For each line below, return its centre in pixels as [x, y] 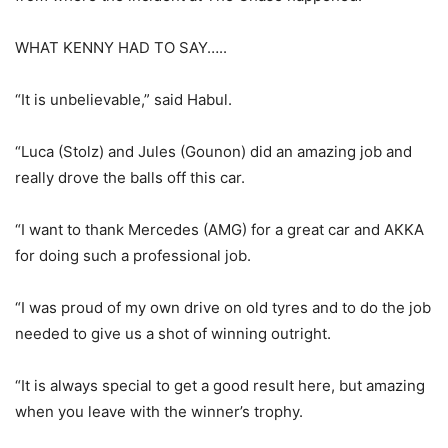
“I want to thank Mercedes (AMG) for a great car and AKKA [219, 229]
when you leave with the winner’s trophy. [159, 411]
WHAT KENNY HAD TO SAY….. [121, 47]
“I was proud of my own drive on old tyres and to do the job [223, 307]
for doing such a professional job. [133, 255]
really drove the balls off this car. [130, 177]
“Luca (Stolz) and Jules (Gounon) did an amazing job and [213, 151]
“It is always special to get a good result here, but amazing [220, 385]
